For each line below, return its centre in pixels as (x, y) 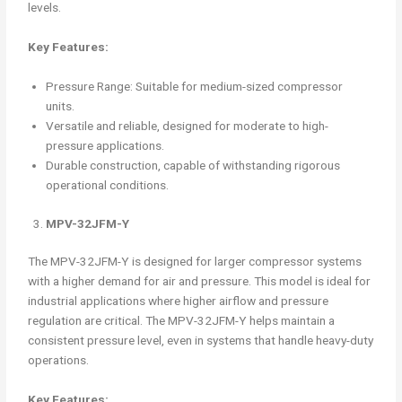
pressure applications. (105, 146)
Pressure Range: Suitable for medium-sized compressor (195, 87)
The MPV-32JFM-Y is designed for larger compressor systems (195, 262)
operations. (59, 360)
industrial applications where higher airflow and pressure (179, 301)
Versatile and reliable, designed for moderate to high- (188, 126)
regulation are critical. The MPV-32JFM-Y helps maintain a (182, 321)
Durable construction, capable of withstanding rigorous (193, 166)
